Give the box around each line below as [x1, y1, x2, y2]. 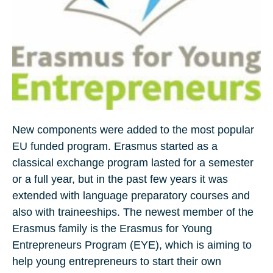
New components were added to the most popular [12, 124, 254, 136]
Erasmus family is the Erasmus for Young [12, 222, 212, 235]
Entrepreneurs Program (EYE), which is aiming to [12, 239, 252, 252]
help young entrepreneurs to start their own [12, 255, 221, 268]
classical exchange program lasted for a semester [12, 157, 253, 169]
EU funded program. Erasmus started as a [12, 140, 218, 153]
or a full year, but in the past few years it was [12, 173, 228, 186]
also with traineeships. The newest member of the [12, 206, 253, 219]
